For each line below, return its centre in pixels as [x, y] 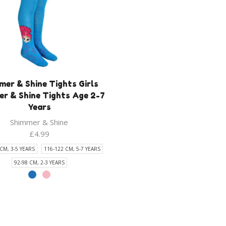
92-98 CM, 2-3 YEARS [39, 162]
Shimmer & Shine [39, 122]
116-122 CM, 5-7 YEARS [72, 149]
